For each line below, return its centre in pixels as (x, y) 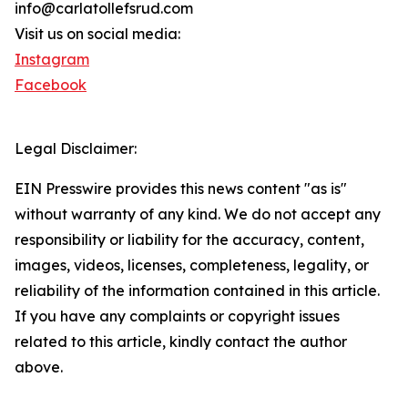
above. (39, 367)
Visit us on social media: (97, 34)
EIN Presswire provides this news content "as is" (181, 189)
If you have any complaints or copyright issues (177, 316)
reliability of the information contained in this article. (197, 291)
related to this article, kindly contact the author (181, 342)
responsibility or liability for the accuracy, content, (189, 240)
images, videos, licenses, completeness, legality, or (192, 265)
